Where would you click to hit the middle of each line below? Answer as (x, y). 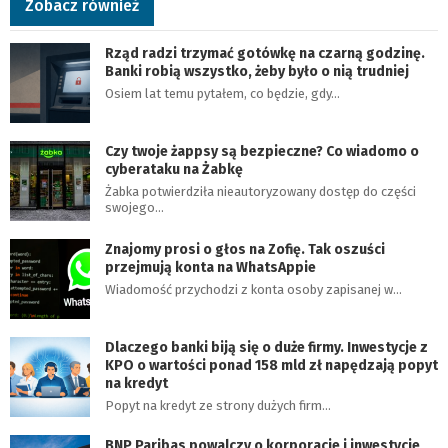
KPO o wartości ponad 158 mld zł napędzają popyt (271, 365)
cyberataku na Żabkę (174, 169)
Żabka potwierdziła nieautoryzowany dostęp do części (260, 191)
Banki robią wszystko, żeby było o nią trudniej (257, 71)
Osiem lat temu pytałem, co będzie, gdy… (222, 93)
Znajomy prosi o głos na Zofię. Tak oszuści (245, 249)
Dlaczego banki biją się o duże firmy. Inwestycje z (266, 347)
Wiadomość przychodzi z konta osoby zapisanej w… (253, 289)
